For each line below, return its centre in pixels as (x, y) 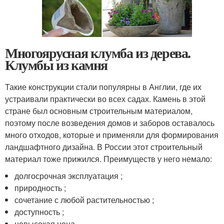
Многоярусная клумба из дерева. (98, 53)
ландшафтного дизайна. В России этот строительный (104, 147)
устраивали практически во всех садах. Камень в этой (105, 99)
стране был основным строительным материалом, (99, 111)
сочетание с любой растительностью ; (84, 200)
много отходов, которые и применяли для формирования (112, 135)
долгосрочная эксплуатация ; (69, 176)
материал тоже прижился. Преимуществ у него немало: (108, 159)
